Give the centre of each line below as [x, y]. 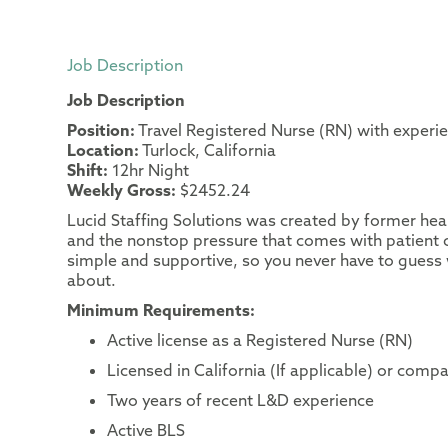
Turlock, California [208, 150]
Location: [103, 150]
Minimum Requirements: [161, 310]
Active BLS [146, 430]
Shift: [88, 170]
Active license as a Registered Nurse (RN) [260, 340]
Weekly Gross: [122, 190]
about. [92, 280]
